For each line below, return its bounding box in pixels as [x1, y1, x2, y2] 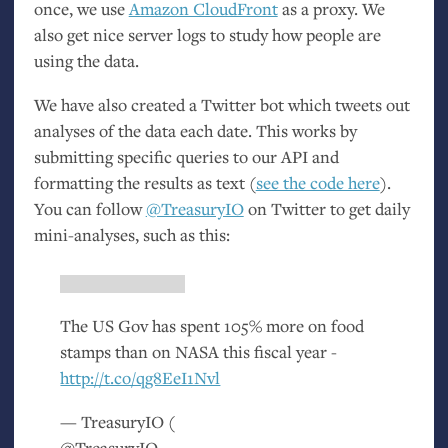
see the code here [255, 171, 380, 195]
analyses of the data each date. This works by [33, 119, 357, 143]
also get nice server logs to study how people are [33, 23, 381, 47]
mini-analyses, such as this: [33, 223, 230, 247]
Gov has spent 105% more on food [114, 314, 365, 338]
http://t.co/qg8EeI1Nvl [60, 366, 221, 390]
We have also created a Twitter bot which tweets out [33, 93, 410, 117]
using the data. [33, 49, 139, 73]
